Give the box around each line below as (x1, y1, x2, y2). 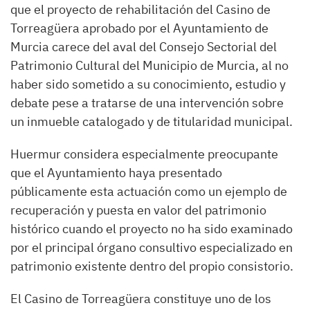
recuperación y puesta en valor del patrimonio (10, 202, 266, 218)
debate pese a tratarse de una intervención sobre (10, 95, 284, 111)
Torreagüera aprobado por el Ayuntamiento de (10, 20, 268, 36)
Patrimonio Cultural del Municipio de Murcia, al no (10, 57, 289, 73)
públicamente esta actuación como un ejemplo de (10, 183, 287, 199)
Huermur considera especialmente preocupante (10, 146, 278, 162)
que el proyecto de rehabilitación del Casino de (10, 1, 271, 17)
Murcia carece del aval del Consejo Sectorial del (10, 39, 277, 55)
